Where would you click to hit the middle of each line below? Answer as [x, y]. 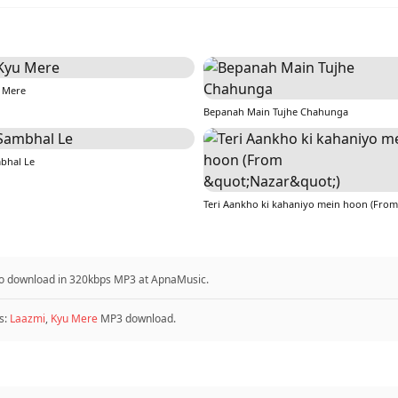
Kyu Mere [74, 318]
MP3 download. [137, 318]
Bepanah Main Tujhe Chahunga [276, 111]
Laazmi [28, 318]
